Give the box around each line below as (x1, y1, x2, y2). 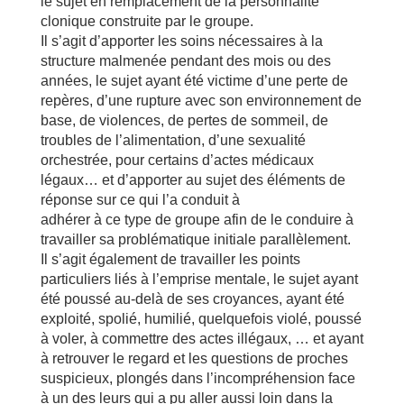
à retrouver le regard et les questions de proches (40, 351, 348, 366)
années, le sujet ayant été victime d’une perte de (40, 73, 348, 88)
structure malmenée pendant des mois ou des (40, 53, 331, 69)
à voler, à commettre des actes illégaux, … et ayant (40, 331, 363, 346)
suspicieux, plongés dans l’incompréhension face (40, 371, 355, 386)
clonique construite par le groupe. (40, 14, 253, 29)
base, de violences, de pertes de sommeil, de (40, 113, 328, 128)
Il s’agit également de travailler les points (40, 252, 300, 267)
